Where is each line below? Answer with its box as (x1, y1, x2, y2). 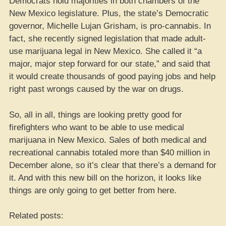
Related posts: (9, 211, 64, 220)
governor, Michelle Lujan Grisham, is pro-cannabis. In (9, 21, 211, 31)
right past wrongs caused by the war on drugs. (9, 84, 184, 94)
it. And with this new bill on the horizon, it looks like (9, 173, 201, 183)
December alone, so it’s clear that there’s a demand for (9, 160, 216, 170)
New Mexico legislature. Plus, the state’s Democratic (9, 9, 209, 18)
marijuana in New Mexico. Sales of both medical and (9, 135, 206, 145)
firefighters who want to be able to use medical (9, 122, 184, 132)
